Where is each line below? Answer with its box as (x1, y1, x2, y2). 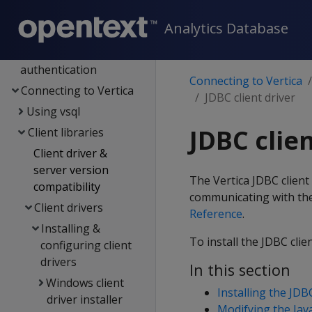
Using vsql (26, 104, 80, 119)
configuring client (40, 237, 132, 253)
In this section (189, 260, 290, 280)
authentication (19, 62, 97, 77)
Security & (19, 45, 72, 61)
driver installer (47, 292, 123, 307)
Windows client (46, 275, 125, 290)
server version (33, 162, 109, 178)
